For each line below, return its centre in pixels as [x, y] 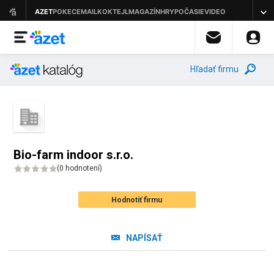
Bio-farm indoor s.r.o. [74, 155]
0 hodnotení [80, 168]
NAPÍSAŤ [144, 238]
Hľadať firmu [214, 69]
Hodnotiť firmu [137, 200]
